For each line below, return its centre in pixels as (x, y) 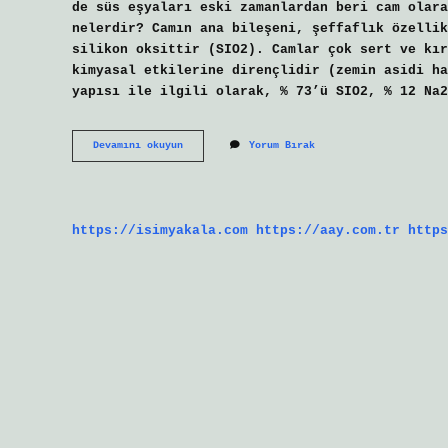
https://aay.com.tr (328, 230)
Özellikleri (215, 159)
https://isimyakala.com (160, 230)
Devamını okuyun (138, 146)
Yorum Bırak (282, 146)
